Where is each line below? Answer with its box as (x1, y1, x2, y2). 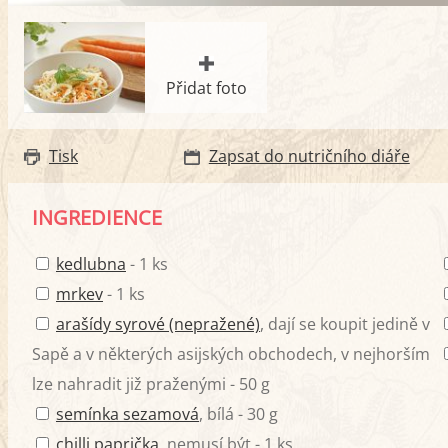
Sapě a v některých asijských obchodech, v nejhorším (32, 343, 430, 366)
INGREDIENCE (32, 204, 162, 232)
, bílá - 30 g (199, 403, 278, 426)
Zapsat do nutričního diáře (208, 145, 410, 168)
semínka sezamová (56, 403, 199, 426)
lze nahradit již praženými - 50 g (32, 373, 270, 396)
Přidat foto (165, 76, 247, 99)
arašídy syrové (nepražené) (56, 313, 260, 336)
